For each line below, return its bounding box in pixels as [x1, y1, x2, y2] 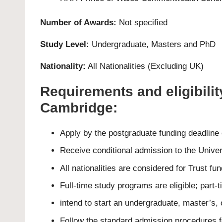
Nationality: [40, 61, 86, 71]
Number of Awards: [40, 17, 116, 27]
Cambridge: [40, 100, 117, 115]
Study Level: [40, 39, 89, 49]
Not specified [116, 17, 167, 27]
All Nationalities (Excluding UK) [86, 61, 204, 71]
